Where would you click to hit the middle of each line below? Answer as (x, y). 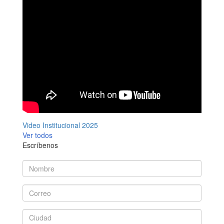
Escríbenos (40, 145)
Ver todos (37, 135)
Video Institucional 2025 (60, 125)
